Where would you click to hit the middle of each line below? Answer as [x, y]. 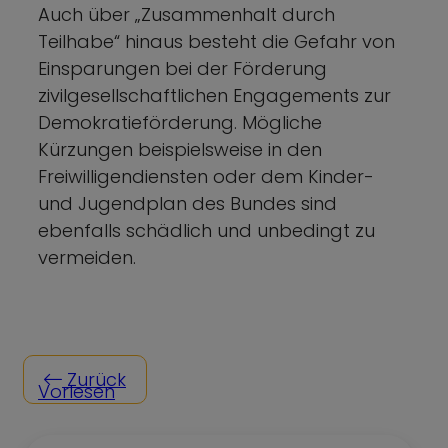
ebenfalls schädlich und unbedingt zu [206, 230]
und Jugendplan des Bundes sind [187, 203]
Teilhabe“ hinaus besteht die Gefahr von [216, 41]
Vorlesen [76, 391]
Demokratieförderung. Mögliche [180, 122]
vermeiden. [87, 257]
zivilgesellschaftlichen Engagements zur [214, 95]
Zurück [94, 379]
